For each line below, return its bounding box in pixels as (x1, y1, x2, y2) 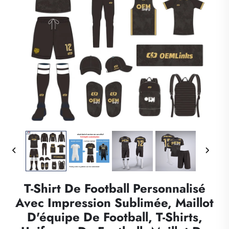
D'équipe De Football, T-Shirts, (27, 208, 202, 226)
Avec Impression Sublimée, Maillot (15, 194, 214, 212)
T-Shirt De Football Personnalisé (24, 179, 205, 198)
